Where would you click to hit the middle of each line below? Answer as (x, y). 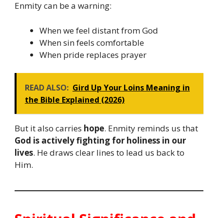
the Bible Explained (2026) (75, 100)
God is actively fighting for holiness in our (100, 140)
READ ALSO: (47, 88)
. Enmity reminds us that (151, 128)
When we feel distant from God (99, 30)
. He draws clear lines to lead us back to (109, 153)
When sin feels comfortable (92, 42)
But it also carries (49, 128)
